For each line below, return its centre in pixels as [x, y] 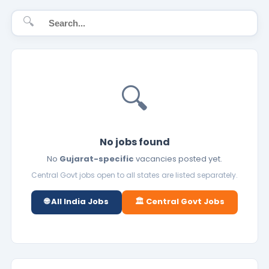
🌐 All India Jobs [77, 202]
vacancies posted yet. [178, 159]
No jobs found [134, 142]
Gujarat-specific [97, 159]
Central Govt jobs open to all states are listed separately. [134, 175]
